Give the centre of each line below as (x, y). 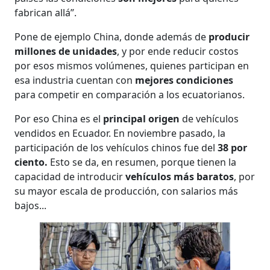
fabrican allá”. (46, 12)
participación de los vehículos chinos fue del (116, 147)
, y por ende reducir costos (178, 51)
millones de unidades (66, 51)
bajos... (31, 205)
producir (229, 36)
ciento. (31, 162)
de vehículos (209, 118)
